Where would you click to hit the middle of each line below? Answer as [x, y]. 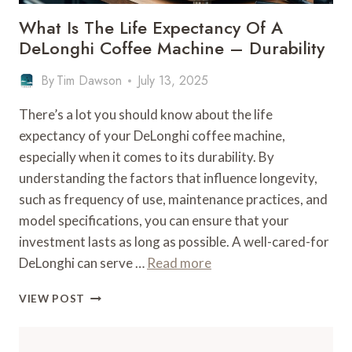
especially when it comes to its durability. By [147, 157]
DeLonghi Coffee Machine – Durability [172, 48]
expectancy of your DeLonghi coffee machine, [152, 136]
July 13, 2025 [173, 81]
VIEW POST [52, 299]
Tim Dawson [90, 81]
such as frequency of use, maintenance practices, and [173, 199]
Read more [179, 263]
